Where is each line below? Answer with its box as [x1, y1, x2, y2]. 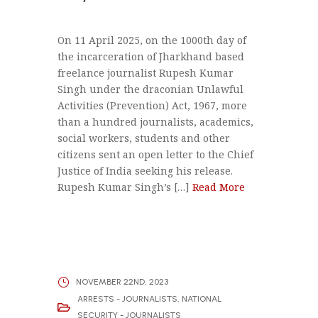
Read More [192, 180, 245, 194]
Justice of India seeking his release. [57, 163, 233, 177]
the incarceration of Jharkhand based [57, 49, 244, 63]
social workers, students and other [57, 131, 230, 145]
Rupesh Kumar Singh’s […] [57, 180, 192, 194]
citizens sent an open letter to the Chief [57, 147, 253, 161]
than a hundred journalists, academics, [57, 114, 253, 128]
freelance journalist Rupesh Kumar [57, 65, 234, 79]
